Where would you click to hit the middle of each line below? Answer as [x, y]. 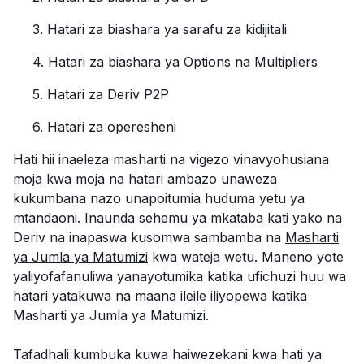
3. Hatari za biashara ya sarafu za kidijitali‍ [160, 29]
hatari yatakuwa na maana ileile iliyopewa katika [160, 296]
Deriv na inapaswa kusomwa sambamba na [149, 237]
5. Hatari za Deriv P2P [101, 94]
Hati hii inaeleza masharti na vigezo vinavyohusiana [171, 159]
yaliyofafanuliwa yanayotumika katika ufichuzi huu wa [180, 276]
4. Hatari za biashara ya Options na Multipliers [175, 62]
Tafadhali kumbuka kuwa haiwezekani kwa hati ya [167, 354]
